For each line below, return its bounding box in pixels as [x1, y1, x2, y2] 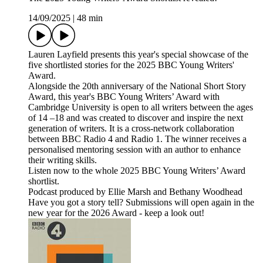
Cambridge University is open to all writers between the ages [28, 102, 253, 112]
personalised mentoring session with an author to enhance [28, 144, 241, 154]
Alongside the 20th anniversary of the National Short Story [28, 80, 246, 91]
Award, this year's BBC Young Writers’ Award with [28, 91, 220, 102]
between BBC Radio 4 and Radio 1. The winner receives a [28, 133, 247, 144]
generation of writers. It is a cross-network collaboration [28, 123, 234, 133]
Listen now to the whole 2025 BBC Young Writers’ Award [28, 165, 245, 176]
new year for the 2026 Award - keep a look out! [28, 207, 204, 218]
